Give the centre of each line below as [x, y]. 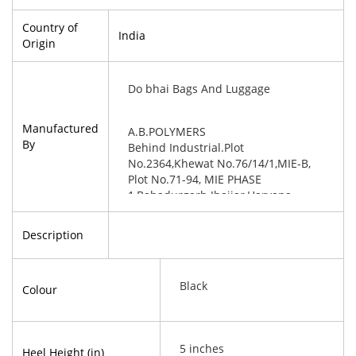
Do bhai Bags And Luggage [199, 89]
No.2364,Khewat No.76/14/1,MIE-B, [219, 163]
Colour [40, 290]
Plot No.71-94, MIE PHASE [195, 179]
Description [53, 235]
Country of [50, 27]
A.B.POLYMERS [167, 132]
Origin [39, 43]
